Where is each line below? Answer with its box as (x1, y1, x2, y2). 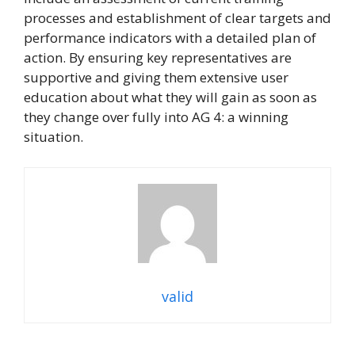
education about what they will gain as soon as (24, 88, 317, 107)
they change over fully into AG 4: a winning (24, 108, 288, 127)
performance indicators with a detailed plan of (24, 29, 316, 48)
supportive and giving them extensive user (24, 68, 288, 87)
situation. (24, 128, 83, 147)
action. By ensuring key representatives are (24, 48, 292, 67)
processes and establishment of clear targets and (24, 9, 331, 28)
